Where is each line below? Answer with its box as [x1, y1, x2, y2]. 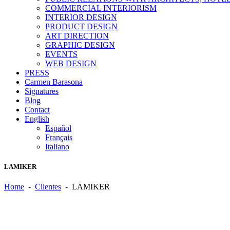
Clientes [35, 182, 61, 191]
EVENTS [45, 50, 78, 59]
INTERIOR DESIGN [45, 13, 117, 22]
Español [45, 124, 71, 133]
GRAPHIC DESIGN [45, 41, 115, 50]
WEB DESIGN [45, 59, 97, 68]
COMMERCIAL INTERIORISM [45, 4, 157, 13]
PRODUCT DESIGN [45, 22, 118, 31]
